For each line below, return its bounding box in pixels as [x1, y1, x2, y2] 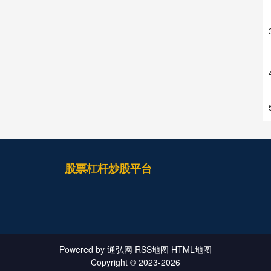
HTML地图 [171, 243, 212, 255]
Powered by [59, 243, 107, 255]
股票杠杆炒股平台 [65, 160, 152, 176]
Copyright [91, 256, 130, 268]
